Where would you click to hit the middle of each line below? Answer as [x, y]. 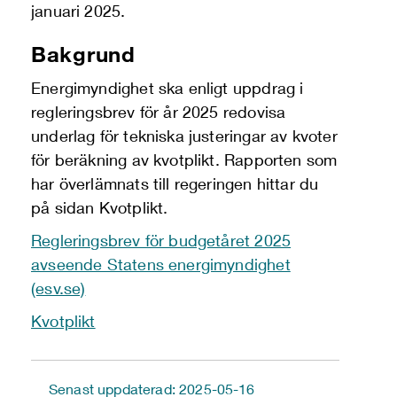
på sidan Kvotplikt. [100, 207]
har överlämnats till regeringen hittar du [175, 183]
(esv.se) [58, 288]
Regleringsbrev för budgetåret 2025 [161, 240]
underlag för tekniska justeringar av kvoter [184, 136]
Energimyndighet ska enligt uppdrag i [167, 88]
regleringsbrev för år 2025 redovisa [159, 112]
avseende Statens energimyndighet [161, 264]
